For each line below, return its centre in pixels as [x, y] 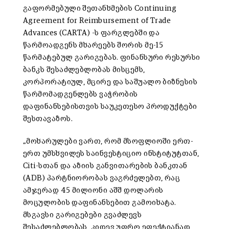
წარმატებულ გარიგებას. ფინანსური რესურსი [112, 57]
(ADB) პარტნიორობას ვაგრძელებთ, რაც [102, 178]
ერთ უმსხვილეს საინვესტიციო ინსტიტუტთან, [111, 153]
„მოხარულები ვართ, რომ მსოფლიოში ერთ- [108, 141]
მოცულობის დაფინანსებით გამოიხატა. [100, 202]
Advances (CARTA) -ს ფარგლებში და [91, 33]
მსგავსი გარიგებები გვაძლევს [83, 215]
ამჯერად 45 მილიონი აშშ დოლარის [93, 190]
